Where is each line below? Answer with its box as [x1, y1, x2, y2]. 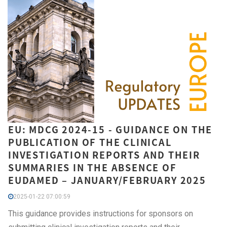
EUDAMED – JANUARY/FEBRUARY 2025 [8, 173, 206, 187]
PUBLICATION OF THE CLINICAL [8, 135, 172, 149]
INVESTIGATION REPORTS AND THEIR [8, 148, 200, 162]
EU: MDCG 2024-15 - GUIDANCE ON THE [8, 123, 213, 137]
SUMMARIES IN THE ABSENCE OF [8, 161, 177, 175]
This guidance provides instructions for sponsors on [8, 209, 193, 219]
